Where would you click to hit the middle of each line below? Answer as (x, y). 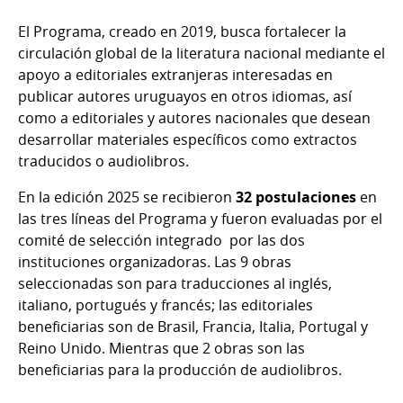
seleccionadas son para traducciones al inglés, (175, 284)
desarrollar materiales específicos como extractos (188, 140)
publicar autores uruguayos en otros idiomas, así (185, 97)
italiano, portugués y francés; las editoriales (166, 305)
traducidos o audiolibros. (103, 161)
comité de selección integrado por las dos (161, 241)
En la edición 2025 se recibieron (127, 197)
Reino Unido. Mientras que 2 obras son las (161, 349)
